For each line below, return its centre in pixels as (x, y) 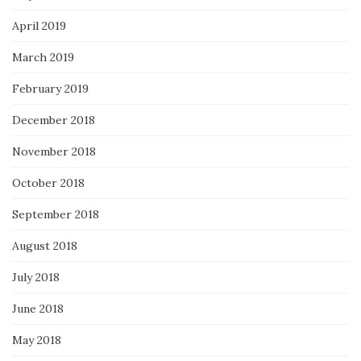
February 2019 (50, 88)
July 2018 (36, 277)
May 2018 (37, 340)
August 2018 (45, 245)
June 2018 (38, 308)
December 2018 (54, 120)
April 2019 (39, 25)
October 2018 (48, 183)
